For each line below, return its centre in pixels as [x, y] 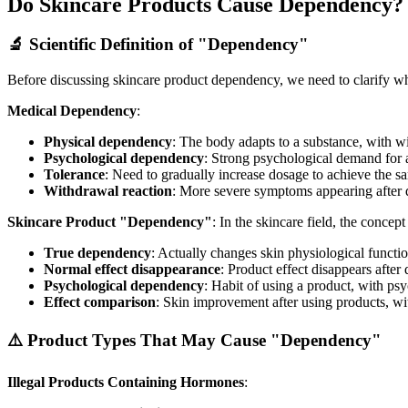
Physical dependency [108, 142]
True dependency [97, 253]
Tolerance [74, 175]
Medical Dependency [72, 111]
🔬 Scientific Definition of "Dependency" [158, 45]
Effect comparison [100, 302]
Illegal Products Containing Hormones [126, 382]
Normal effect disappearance [132, 270]
